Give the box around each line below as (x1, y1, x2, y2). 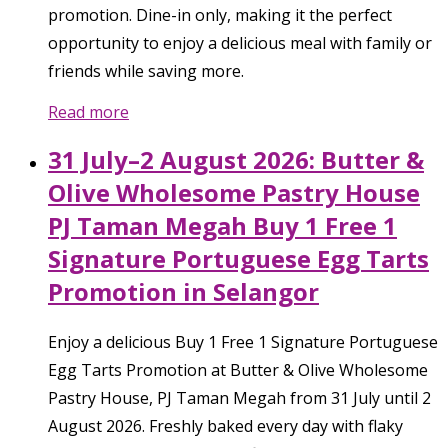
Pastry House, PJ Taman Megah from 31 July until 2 (48, 387, 431, 410)
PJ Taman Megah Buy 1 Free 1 (48, 209, 397, 243)
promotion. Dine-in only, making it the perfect (48, 4, 392, 27)
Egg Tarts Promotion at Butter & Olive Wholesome (48, 359, 428, 382)
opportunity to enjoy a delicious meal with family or (48, 32, 432, 55)
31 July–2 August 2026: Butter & (48, 143, 424, 177)
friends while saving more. (48, 60, 244, 83)
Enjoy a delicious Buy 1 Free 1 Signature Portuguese (48, 331, 438, 354)
